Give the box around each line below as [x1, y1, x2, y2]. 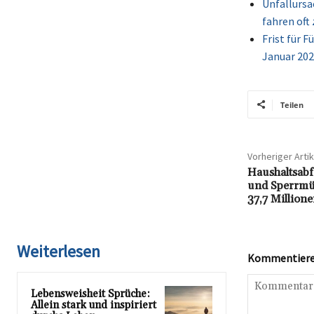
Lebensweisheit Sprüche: [31, 287, 150, 301]
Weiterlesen [17, 240, 100, 262]
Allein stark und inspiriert [31, 298, 156, 312]
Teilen [280, 99, 303, 110]
